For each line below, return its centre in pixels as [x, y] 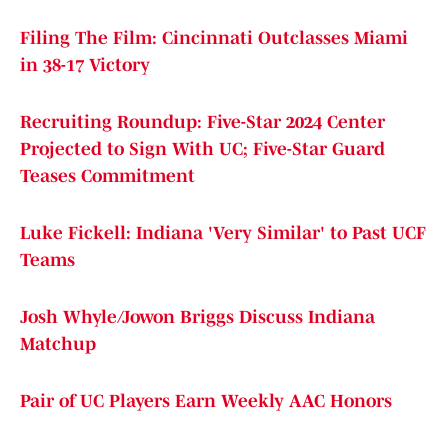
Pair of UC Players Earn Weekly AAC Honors [206, 401]
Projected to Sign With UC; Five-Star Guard [202, 149]
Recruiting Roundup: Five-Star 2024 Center [202, 122]
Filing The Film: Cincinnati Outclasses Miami [214, 38]
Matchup [58, 344]
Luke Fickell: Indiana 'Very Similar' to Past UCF [223, 233]
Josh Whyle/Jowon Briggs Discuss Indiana [197, 317]
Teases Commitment [107, 176]
